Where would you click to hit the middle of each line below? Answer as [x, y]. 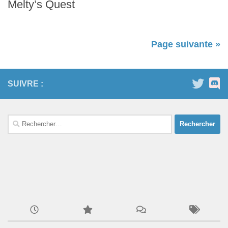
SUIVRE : [25, 83]
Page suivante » [186, 44]
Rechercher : [29, 120]
